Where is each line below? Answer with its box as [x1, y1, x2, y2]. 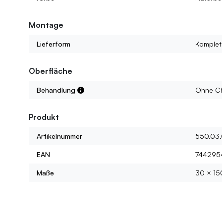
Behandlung [36, 86, 77, 95]
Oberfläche [28, 66, 72, 76]
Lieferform [36, 40, 70, 49]
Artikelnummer [36, 132, 82, 141]
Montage [28, 20, 63, 30]
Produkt [28, 112, 59, 122]
